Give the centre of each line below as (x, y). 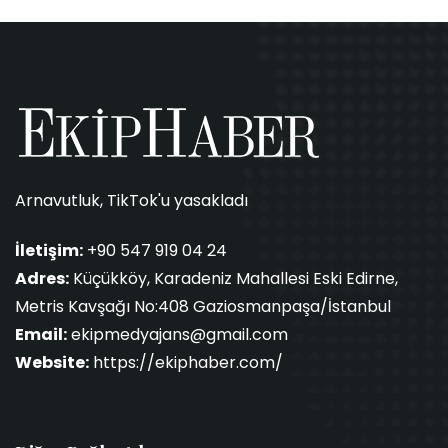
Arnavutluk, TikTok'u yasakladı (131, 201)
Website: (52, 363)
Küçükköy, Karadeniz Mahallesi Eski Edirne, (233, 279)
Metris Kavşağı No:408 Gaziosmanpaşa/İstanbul (203, 307)
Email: (41, 335)
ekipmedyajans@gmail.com (179, 335)
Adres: (42, 279)
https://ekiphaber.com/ (186, 363)
